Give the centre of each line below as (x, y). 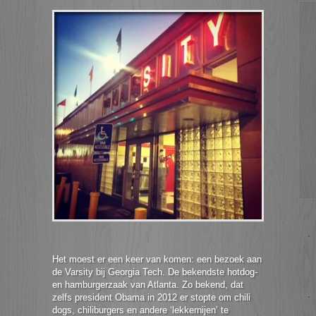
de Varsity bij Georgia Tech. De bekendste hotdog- (155, 272)
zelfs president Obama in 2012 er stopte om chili (151, 297)
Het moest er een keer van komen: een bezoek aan (157, 259)
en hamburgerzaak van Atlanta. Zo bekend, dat (148, 285)
